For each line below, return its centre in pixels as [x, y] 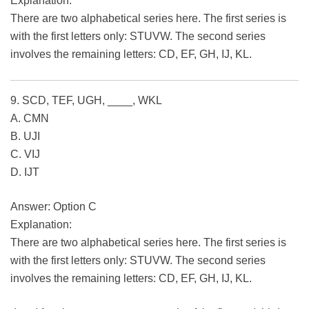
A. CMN [30, 119]
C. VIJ [25, 154]
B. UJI [25, 137]
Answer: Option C [53, 207]
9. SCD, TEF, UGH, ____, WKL [86, 101]
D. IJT [25, 172]
